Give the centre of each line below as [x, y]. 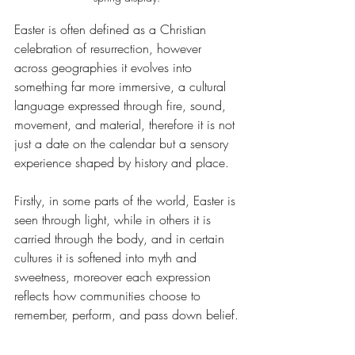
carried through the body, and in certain [121, 239]
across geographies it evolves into [105, 68]
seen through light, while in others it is [115, 220]
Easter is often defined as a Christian [112, 30]
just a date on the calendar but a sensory [123, 144]
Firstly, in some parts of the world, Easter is [127, 201]
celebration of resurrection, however [110, 49]
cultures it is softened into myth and [107, 258]
